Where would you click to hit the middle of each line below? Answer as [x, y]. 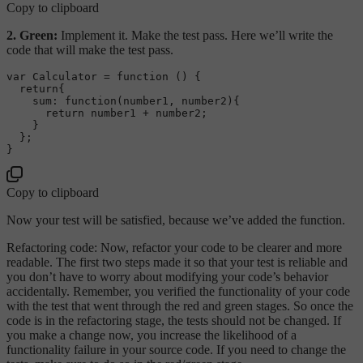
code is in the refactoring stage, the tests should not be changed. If [174, 320]
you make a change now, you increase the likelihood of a [152, 335]
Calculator [65, 76]
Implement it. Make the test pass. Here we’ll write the [195, 35]
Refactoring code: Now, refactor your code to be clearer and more [174, 247]
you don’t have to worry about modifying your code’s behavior [167, 276]
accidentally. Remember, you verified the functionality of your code [178, 291]
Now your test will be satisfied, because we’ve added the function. [176, 220]
